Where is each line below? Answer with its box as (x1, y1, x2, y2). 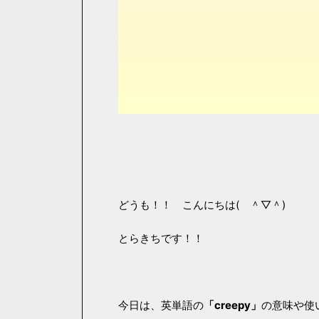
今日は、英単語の (118, 298, 204, 313)
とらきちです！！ (118, 231, 204, 246)
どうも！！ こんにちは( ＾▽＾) (118, 198, 286, 212)
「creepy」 (204, 298, 261, 313)
